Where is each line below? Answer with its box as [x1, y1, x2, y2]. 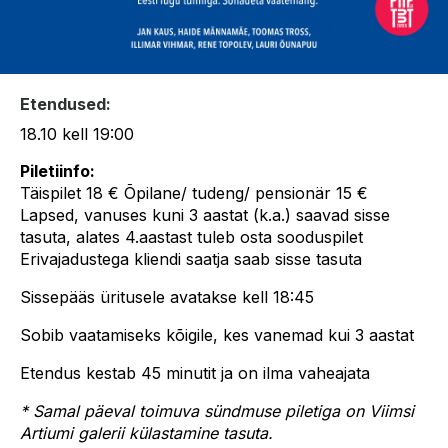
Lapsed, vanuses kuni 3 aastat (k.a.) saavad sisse [20, 205, 390, 225]
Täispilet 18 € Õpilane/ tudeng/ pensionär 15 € [20, 183, 368, 203]
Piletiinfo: [20, 161, 95, 181]
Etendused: [20, 94, 111, 114]
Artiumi [20, 423, 78, 443]
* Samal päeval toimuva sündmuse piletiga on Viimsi [20, 401, 414, 421]
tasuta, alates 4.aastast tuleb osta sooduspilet [20, 227, 363, 247]
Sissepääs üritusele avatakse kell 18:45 [20, 287, 314, 307]
